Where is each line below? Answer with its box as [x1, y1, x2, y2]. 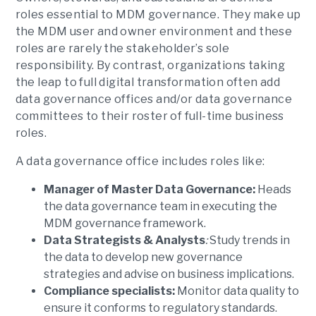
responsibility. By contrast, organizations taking [15, 59, 286, 72]
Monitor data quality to [174, 284, 299, 298]
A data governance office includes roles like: [15, 154, 270, 168]
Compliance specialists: [43, 284, 175, 298]
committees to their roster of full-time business [15, 109, 284, 123]
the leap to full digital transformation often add [15, 75, 281, 89]
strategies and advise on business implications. [43, 267, 294, 281]
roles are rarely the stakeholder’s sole [15, 42, 230, 55]
